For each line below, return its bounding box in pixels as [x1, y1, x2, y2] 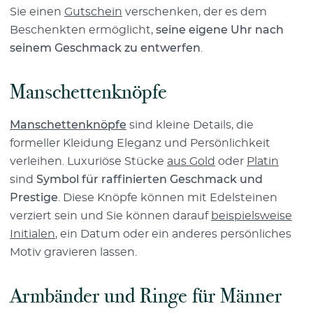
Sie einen [10, 6, 64, 17]
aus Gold [167, 155, 215, 167]
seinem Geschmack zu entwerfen [10, 42, 201, 54]
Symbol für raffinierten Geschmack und [36, 173, 263, 185]
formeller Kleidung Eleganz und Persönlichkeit [10, 137, 270, 149]
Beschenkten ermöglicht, [10, 24, 156, 36]
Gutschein [64, 6, 122, 17]
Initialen [10, 228, 55, 240]
